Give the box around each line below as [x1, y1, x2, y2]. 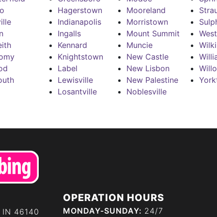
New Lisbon [126, 63, 170, 74]
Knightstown [57, 52, 103, 62]
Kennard [57, 40, 87, 50]
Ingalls [57, 29, 81, 39]
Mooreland [126, 5, 166, 15]
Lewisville [57, 75, 93, 85]
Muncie [126, 40, 153, 50]
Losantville [57, 87, 97, 97]
